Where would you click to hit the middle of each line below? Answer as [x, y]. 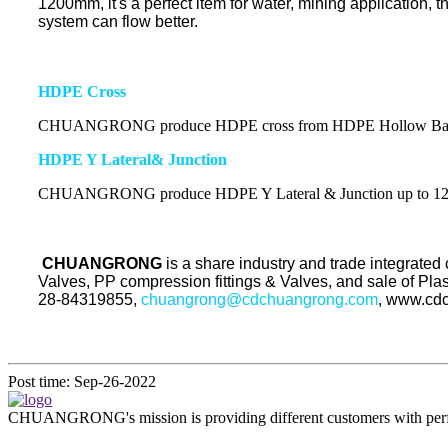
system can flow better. [118, 22]
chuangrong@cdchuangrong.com [259, 300]
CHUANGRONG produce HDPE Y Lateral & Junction [215, 194]
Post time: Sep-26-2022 [82, 382]
